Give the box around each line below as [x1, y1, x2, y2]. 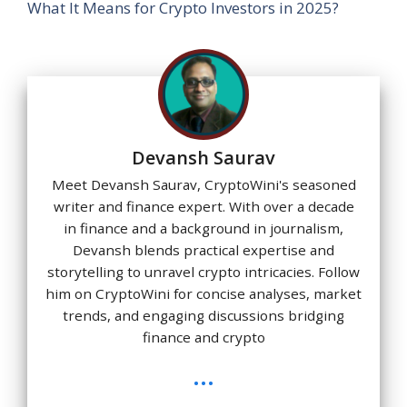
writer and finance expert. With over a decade [53, 197, 354, 216]
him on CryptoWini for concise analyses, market [45, 284, 362, 303]
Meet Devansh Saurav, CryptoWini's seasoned [51, 175, 356, 194]
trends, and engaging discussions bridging [63, 306, 344, 325]
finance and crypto [142, 328, 265, 347]
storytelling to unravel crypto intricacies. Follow [47, 263, 360, 282]
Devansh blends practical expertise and [73, 241, 334, 260]
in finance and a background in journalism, [64, 219, 343, 238]
